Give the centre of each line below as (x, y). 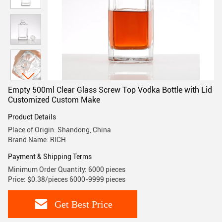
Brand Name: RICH (37, 140)
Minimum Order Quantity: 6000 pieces (67, 169)
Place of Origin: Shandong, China (59, 130)
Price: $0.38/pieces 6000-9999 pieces (67, 179)
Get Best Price (83, 204)
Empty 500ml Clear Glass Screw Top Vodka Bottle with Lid (110, 90)
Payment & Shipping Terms (50, 157)
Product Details (32, 117)
